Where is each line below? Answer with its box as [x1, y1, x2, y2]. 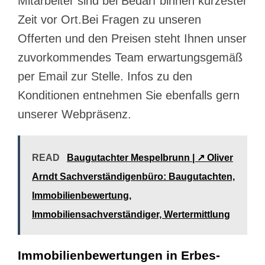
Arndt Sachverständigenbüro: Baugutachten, [32, 172, 235, 182]
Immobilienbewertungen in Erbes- [18, 248, 220, 263]
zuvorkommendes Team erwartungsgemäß [18, 51, 243, 64]
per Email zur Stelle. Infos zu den [18, 70, 192, 83]
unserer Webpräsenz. [18, 108, 131, 121]
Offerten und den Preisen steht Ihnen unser [18, 32, 247, 46]
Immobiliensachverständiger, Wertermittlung [32, 209, 230, 220]
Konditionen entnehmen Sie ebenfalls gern [18, 89, 240, 102]
